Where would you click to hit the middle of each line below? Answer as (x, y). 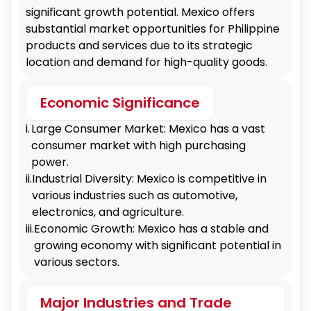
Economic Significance (120, 103)
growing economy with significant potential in (158, 245)
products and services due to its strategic (139, 45)
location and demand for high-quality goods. (146, 62)
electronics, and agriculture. (108, 212)
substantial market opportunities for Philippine (153, 29)
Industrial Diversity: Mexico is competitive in (149, 179)
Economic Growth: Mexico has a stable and (151, 229)
